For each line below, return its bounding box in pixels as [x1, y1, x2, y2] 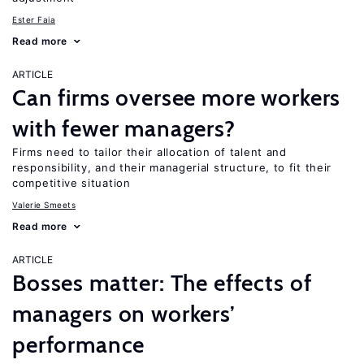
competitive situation [12, 176, 131, 189]
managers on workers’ [12, 300, 236, 327]
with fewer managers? [12, 115, 236, 142]
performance [12, 331, 145, 358]
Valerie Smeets [12, 200, 76, 210]
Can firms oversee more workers [12, 84, 341, 111]
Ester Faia [12, 15, 55, 24]
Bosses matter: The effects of [12, 269, 312, 297]
